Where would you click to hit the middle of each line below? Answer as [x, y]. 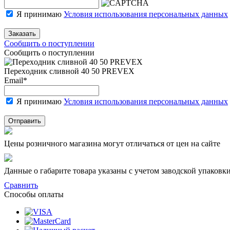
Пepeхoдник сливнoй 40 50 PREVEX [69, 71]
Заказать [22, 33]
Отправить [25, 121]
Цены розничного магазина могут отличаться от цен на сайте [112, 143]
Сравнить [21, 185]
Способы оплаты [34, 194]
